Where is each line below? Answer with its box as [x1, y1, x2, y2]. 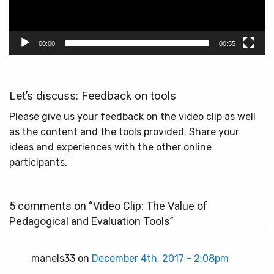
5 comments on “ [9, 199, 93, 212]
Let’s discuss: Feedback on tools [9, 88, 176, 103]
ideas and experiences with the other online [9, 141, 212, 153]
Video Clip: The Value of [93, 199, 207, 212]
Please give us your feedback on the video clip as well [9, 110, 256, 122]
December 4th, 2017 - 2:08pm [92, 253, 229, 265]
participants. [9, 156, 67, 168]
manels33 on [31, 253, 92, 265]
